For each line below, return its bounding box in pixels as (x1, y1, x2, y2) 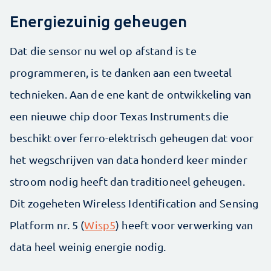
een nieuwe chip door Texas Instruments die (10, 109, 229, 122)
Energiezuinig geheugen (10, 10, 188, 31)
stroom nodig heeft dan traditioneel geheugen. (10, 174, 245, 188)
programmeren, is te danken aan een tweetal (10, 65, 232, 79)
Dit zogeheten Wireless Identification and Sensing (10, 196, 259, 209)
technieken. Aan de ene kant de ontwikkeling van (10, 87, 252, 100)
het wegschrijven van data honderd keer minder (10, 152, 247, 166)
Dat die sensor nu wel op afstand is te (10, 44, 197, 57)
